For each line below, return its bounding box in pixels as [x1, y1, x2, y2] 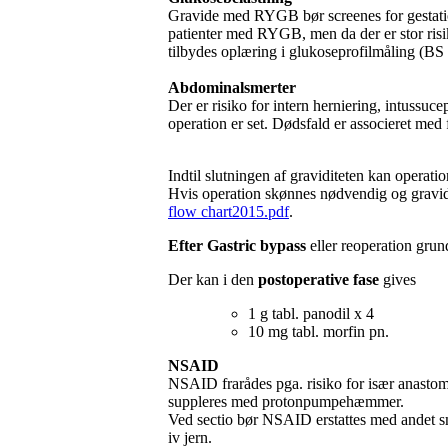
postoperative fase [258, 270, 383, 288]
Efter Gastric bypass [168, 236, 310, 254]
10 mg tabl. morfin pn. [248, 322, 389, 340]
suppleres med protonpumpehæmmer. [168, 392, 404, 410]
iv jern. [168, 428, 212, 446]
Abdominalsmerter [168, 78, 296, 96]
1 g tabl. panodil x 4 [248, 304, 378, 322]
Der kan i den [168, 270, 258, 288]
